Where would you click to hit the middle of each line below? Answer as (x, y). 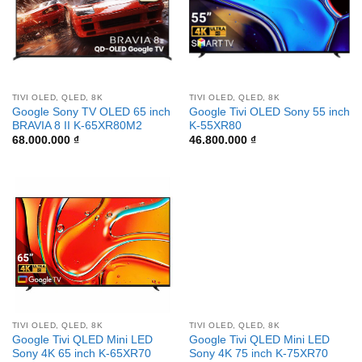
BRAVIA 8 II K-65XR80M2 (77, 126)
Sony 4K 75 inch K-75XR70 (258, 353)
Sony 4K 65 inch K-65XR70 (81, 353)
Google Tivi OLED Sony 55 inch (269, 112)
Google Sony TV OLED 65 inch (91, 112)
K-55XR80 (215, 126)
